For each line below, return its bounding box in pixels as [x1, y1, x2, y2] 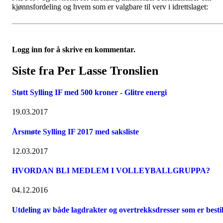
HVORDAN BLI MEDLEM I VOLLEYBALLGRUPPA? [12, 166, 210, 175]
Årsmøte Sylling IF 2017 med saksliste [12, 127, 139, 136]
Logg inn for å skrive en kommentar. [12, 45, 135, 54]
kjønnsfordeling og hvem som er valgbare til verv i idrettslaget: [12, 2, 208, 11]
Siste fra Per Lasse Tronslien [12, 64, 158, 77]
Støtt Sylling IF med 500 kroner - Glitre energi [12, 88, 167, 97]
